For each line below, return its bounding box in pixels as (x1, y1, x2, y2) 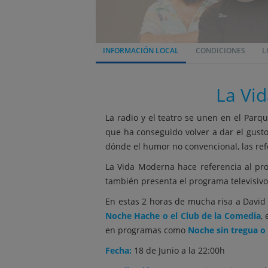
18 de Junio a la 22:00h (132, 245, 225, 256)
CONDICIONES (196, 45, 245, 56)
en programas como (105, 224, 188, 236)
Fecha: (105, 245, 132, 256)
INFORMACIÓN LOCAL (103, 45, 179, 56)
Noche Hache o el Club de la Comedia (105, 210, 261, 221)
